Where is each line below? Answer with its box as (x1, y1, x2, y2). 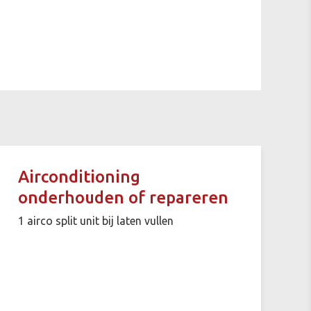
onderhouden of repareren (17, 187, 228, 207)
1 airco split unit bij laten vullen (17, 214, 174, 227)
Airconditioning (17, 167, 140, 186)
